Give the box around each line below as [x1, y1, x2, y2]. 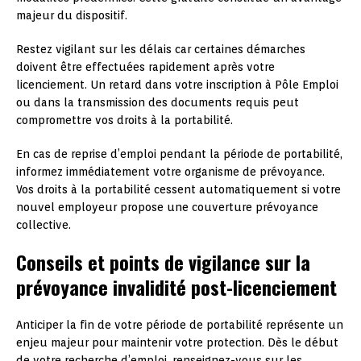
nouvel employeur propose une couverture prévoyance [16, 200, 318, 214]
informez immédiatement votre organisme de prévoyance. [16, 164, 325, 178]
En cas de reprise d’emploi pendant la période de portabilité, [16, 147, 342, 160]
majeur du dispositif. [16, 8, 127, 22]
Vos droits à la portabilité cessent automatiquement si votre [16, 182, 341, 196]
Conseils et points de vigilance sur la [16, 247, 310, 276]
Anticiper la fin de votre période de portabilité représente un [16, 317, 343, 331]
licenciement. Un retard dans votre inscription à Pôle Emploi [16, 77, 338, 91]
